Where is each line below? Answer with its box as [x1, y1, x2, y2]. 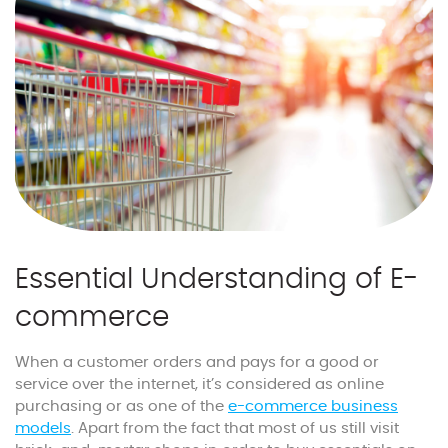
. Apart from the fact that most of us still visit [71, 421, 399, 437]
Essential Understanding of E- [15, 266, 419, 295]
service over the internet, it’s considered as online [15, 377, 384, 393]
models [15, 421, 71, 437]
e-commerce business [228, 399, 398, 415]
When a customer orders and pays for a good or [15, 355, 379, 371]
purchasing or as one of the [15, 399, 228, 415]
